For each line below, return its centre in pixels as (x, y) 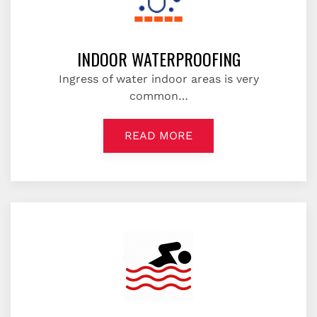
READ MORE (158, 136)
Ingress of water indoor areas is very (158, 79)
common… (158, 96)
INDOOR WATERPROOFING (158, 59)
